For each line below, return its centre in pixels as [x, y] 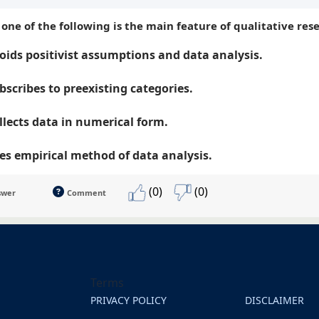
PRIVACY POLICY [129, 300]
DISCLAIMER [274, 300]
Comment [87, 192]
